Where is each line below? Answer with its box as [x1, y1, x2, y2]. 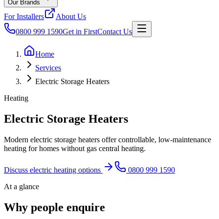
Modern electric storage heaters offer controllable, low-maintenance [4, 135, 211, 144]
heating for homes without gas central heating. [4, 144, 146, 153]
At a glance [4, 182, 39, 191]
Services [35, 64, 61, 72]
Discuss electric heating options [4, 165, 101, 174]
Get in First [63, 27, 97, 36]
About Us [56, 12, 86, 21]
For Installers [4, 12, 44, 21]
